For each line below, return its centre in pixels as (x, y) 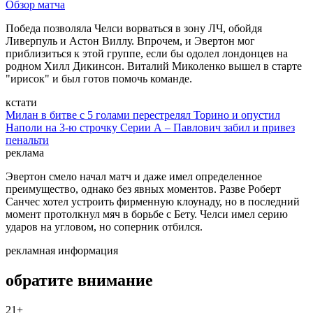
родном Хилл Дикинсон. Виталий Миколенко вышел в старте (154, 66)
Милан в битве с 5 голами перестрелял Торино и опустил (143, 115)
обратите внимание (79, 280)
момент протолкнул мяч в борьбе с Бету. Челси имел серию (147, 214)
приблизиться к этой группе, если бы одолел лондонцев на (147, 53)
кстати (21, 102)
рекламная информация (62, 250)
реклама (25, 152)
